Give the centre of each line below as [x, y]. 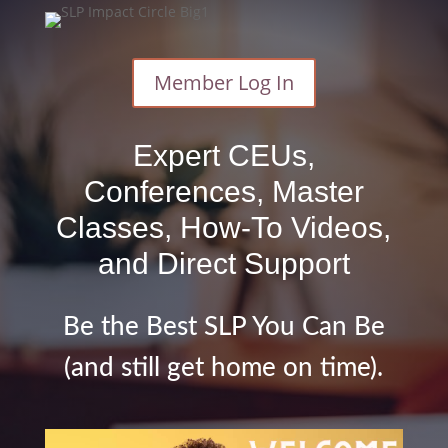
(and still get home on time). [224, 368]
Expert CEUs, [223, 155]
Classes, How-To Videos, [224, 227]
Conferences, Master [223, 191]
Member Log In [223, 82]
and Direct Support [223, 263]
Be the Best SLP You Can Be [223, 327]
